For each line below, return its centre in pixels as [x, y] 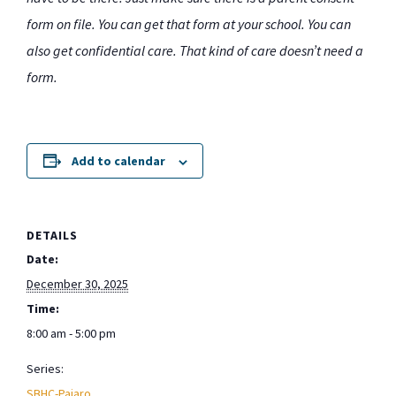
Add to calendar [118, 161]
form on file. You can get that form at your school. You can [189, 24]
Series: [45, 369]
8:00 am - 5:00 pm [71, 334]
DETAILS [52, 236]
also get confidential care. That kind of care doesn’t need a [195, 51]
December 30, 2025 [77, 284]
